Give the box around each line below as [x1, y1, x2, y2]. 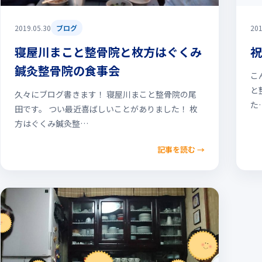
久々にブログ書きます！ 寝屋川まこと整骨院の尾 [15, 88, 196, 100]
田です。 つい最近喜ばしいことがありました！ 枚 [15, 103, 198, 115]
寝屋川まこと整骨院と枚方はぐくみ [15, 43, 202, 60]
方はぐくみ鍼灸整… [15, 118, 88, 129]
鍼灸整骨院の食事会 [15, 62, 120, 79]
